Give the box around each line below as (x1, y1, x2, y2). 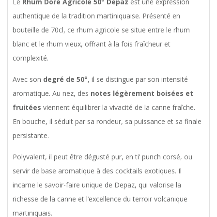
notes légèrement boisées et (91, 89, 193, 98)
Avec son (13, 75, 43, 84)
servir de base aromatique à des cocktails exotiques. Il (13, 166, 182, 176)
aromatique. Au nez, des (13, 89, 91, 98)
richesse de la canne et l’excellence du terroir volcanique (13, 194, 187, 204)
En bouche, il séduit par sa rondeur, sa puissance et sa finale (13, 117, 201, 126)
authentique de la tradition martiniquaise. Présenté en (13, 11, 180, 21)
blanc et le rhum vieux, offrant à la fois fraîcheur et (13, 39, 170, 49)
